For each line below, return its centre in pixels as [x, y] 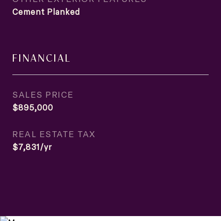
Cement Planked [46, 12]
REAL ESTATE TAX [54, 134]
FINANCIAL [42, 57]
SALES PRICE [43, 94]
